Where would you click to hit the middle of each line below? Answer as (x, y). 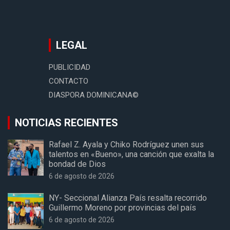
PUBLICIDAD (70, 68)
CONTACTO (69, 81)
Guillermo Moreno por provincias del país (123, 208)
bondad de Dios (77, 164)
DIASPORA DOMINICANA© (94, 95)
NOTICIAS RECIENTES (66, 123)
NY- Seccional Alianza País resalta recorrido (128, 198)
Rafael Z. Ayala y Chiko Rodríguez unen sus (126, 145)
